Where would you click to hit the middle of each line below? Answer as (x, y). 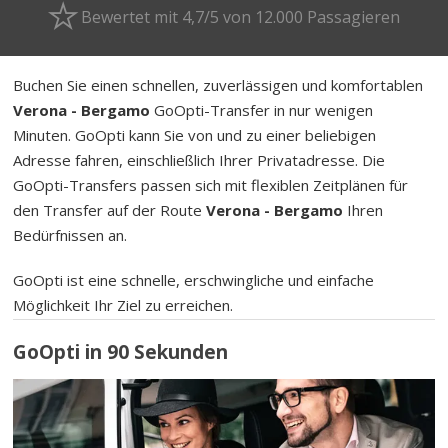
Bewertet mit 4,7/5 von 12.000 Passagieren (240, 16)
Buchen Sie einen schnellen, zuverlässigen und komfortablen (218, 84)
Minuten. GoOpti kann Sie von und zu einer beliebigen (195, 134)
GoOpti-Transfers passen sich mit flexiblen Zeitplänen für (211, 184)
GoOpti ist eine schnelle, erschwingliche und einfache (194, 279)
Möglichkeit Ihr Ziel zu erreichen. (123, 304)
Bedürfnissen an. (70, 234)
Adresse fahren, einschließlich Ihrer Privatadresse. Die (199, 159)
